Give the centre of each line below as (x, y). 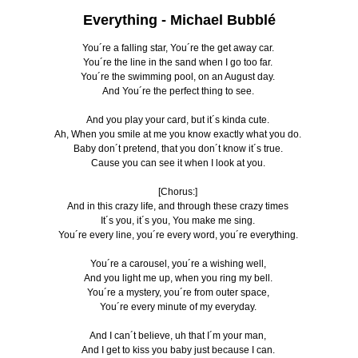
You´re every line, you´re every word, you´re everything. (179, 235)
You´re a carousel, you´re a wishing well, (179, 263)
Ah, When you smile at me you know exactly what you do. (179, 134)
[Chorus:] (179, 191)
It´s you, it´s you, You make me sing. (179, 220)
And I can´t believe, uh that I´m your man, (179, 335)
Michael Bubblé (223, 20)
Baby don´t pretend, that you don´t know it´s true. (179, 148)
